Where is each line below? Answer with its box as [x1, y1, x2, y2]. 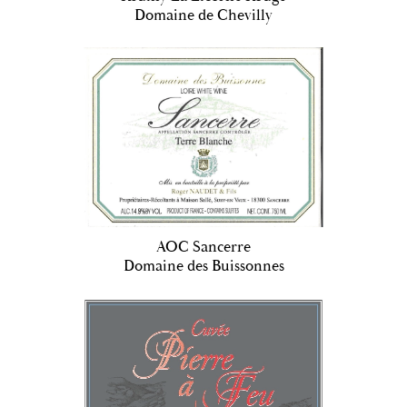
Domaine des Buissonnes [123, 255, 284, 276]
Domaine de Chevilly [134, 5, 273, 25]
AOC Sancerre [156, 236, 251, 257]
